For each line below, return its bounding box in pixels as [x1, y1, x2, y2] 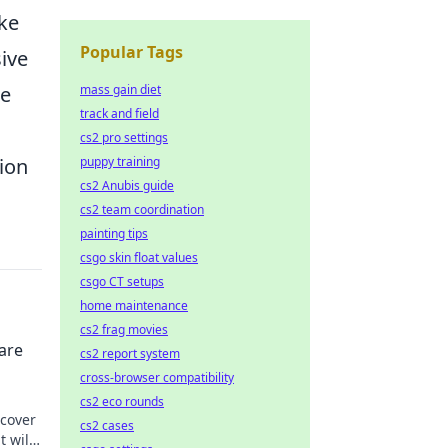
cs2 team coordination [80, 201, 204, 218]
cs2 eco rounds [80, 393, 164, 410]
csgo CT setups [80, 273, 164, 290]
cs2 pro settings [80, 129, 168, 146]
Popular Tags [80, 41, 183, 63]
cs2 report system [80, 345, 180, 362]
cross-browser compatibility [80, 369, 234, 386]
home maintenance [80, 297, 188, 314]
